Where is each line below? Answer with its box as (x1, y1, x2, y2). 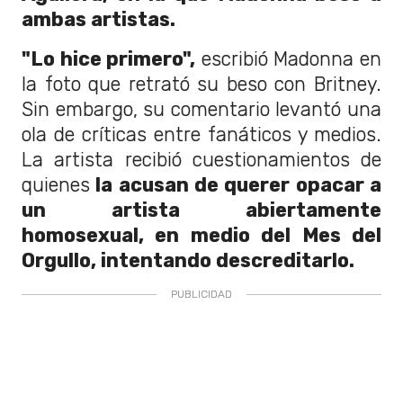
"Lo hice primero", (22, 47, 196, 70)
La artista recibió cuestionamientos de (22, 148, 381, 171)
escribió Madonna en (195, 47, 382, 70)
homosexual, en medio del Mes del (22, 223, 381, 246)
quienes (22, 173, 90, 196)
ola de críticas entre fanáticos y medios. (22, 122, 381, 146)
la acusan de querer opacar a (90, 173, 381, 196)
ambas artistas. (22, 7, 180, 31)
